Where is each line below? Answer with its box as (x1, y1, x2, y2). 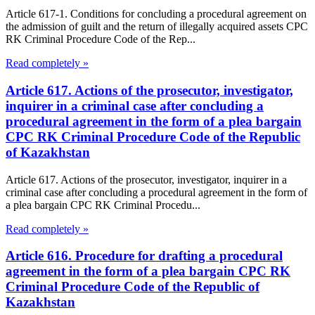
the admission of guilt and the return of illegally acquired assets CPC (6, 20, 308, 33)
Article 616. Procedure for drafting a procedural (6, 248, 283, 264)
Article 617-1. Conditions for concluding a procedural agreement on (6, 8, 307, 20)
